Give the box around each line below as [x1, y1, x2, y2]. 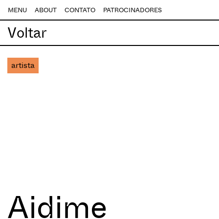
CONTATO [65, 6, 95, 14]
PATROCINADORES [103, 6, 162, 14]
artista [11, 60, 35, 70]
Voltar [7, 23, 47, 42]
